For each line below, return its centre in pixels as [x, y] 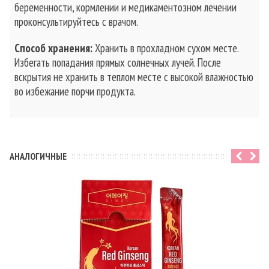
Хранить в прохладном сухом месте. [165, 48]
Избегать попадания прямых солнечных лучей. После [118, 62]
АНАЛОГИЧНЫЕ [38, 156]
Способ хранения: [53, 48]
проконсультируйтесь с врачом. [76, 22]
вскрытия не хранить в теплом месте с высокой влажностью [134, 77]
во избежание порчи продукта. [75, 91]
